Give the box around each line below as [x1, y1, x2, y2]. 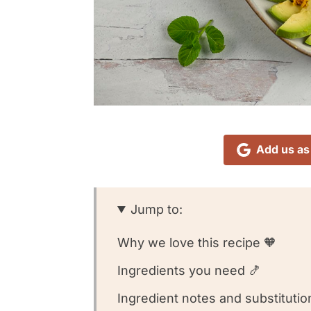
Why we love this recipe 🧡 [117, 235, 276, 251]
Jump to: [131, 202, 183, 217]
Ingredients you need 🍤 [117, 263, 261, 278]
